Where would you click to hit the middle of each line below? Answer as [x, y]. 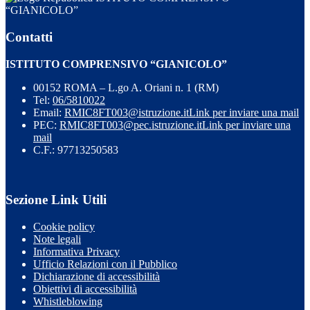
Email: [49, 112]
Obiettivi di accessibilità [85, 289]
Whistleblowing [68, 301]
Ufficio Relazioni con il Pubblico [105, 264]
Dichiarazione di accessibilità [97, 276]
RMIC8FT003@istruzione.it [127, 112]
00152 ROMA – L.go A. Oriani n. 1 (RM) [126, 87]
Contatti [29, 37]
